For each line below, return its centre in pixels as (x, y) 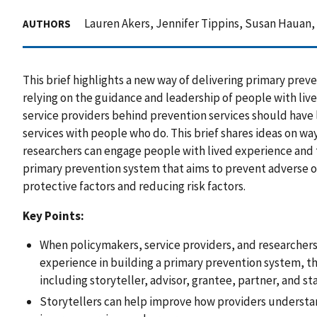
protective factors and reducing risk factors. (134, 186)
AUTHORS (47, 23)
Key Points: (53, 215)
